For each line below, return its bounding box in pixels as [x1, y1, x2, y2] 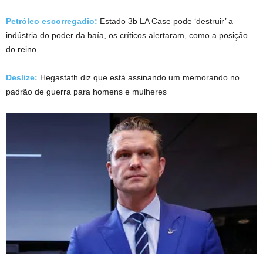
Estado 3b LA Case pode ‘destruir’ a [100, 16, 233, 26]
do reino [6, 45, 36, 55]
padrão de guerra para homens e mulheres [6, 87, 167, 97]
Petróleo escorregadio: [6, 16, 100, 26]
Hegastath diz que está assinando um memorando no [38, 73, 240, 83]
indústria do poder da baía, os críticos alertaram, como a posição [6, 31, 248, 41]
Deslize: [6, 73, 38, 83]
